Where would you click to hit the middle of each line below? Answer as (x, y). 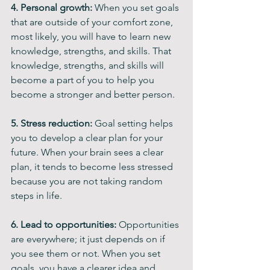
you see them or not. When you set (87, 253)
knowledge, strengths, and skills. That (92, 51)
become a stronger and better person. (93, 94)
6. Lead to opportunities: (64, 224)
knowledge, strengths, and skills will (89, 65)
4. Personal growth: (53, 8)
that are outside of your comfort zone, (93, 22)
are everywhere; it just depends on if (89, 239)
